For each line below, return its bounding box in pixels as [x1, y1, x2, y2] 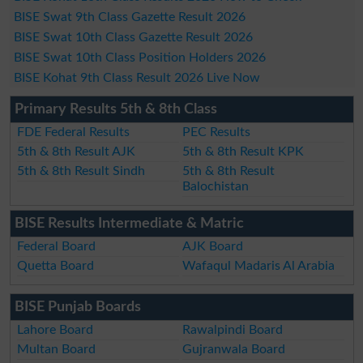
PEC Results [182, 126, 251, 139]
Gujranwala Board [182, 343, 286, 357]
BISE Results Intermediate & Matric [14, 216, 244, 232]
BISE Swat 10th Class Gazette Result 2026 [13, 31, 253, 45]
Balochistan [182, 180, 250, 194]
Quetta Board [17, 259, 95, 273]
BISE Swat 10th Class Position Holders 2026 [13, 51, 266, 65]
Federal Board [17, 240, 96, 254]
